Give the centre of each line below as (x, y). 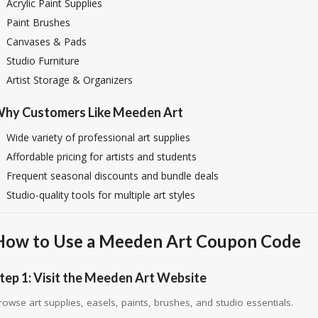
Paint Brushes (38, 22)
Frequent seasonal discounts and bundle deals (112, 176)
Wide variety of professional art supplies (98, 138)
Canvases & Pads (46, 42)
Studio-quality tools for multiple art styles (100, 195)
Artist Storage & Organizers (69, 80)
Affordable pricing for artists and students (101, 157)
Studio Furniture (43, 61)
